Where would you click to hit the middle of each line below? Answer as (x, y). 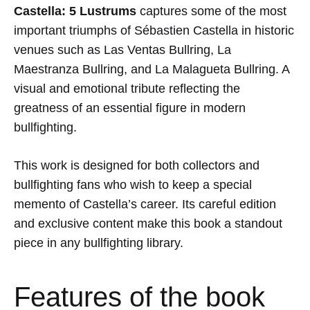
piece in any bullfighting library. (99, 243)
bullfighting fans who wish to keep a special (133, 184)
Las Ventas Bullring (157, 49)
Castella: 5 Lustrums (75, 11)
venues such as (59, 49)
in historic (266, 30)
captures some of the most (211, 11)
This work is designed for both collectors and (137, 165)
